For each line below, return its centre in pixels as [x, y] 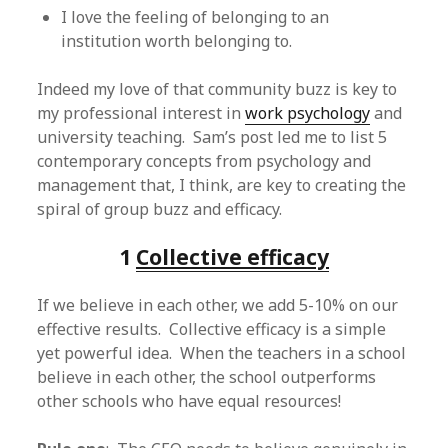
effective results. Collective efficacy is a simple [212, 329]
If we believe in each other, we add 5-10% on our [218, 305]
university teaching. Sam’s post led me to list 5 [212, 137]
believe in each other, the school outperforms [207, 377]
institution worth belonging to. [177, 41]
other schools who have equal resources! [189, 401]
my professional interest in [141, 113]
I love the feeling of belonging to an [195, 17]
